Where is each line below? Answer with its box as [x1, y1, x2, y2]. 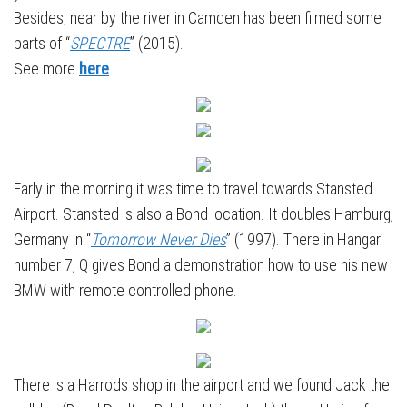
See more [14, 59, 79, 79]
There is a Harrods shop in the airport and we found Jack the [14, 375, 390, 395]
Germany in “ [14, 230, 91, 250]
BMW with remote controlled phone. [14, 281, 237, 301]
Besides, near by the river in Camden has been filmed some [14, 8, 382, 28]
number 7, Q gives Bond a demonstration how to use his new [14, 255, 388, 275]
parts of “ [14, 34, 70, 54]
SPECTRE [70, 34, 130, 54]
